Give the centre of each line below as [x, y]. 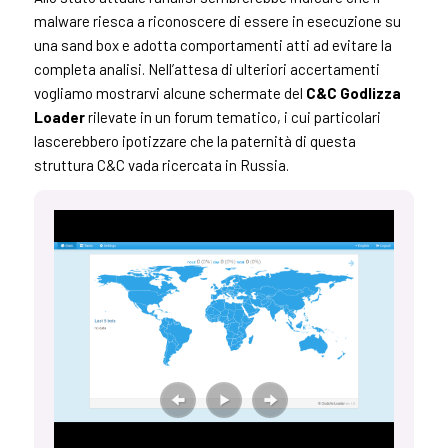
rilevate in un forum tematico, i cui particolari [232, 117]
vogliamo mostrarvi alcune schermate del [169, 93]
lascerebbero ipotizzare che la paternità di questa [194, 141]
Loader [59, 117]
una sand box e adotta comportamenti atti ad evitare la [212, 45]
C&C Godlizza [353, 93]
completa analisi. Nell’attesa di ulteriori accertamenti [206, 69]
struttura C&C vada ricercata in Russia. [161, 165]
